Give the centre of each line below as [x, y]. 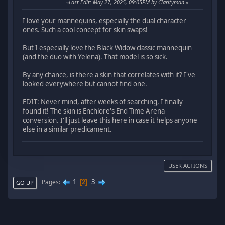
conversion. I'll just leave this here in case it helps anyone [110, 120]
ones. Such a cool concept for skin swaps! [85, 30]
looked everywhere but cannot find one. [85, 84]
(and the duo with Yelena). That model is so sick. [95, 57]
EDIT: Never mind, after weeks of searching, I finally [103, 102]
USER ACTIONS [188, 165]
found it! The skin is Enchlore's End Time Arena [94, 111]
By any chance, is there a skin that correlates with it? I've [109, 75]
